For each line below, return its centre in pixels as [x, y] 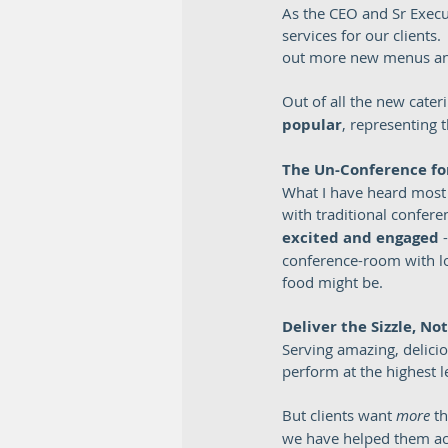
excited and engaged [362, 237]
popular [312, 124]
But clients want [339, 415]
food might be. [336, 282]
